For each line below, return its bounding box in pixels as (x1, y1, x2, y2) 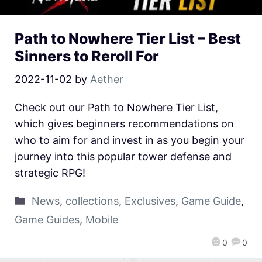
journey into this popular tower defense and (15, 150, 232, 163)
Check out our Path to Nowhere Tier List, (15, 101, 218, 114)
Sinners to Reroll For (15, 47, 159, 65)
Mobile (85, 213, 118, 226)
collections (65, 195, 119, 208)
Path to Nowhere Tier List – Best (15, 30, 241, 48)
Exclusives (124, 195, 175, 208)
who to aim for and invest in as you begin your (15, 134, 244, 147)
